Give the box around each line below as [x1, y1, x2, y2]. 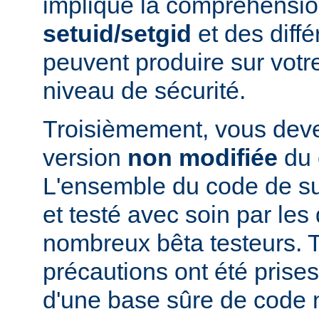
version [43, 143, 127, 171]
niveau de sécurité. [43, 76, 246, 104]
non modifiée [127, 143, 278, 171]
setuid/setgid [43, 19, 192, 47]
